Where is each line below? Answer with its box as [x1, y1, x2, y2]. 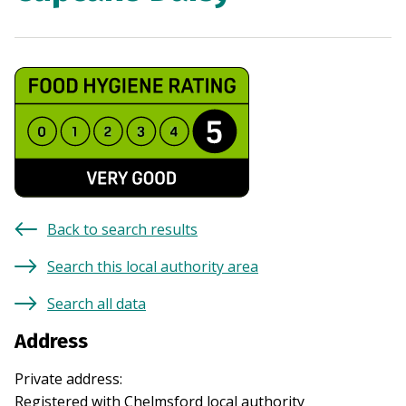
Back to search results [47, 219, 198, 240]
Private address [14, 369, 120, 390]
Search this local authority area [47, 256, 258, 277]
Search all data [47, 294, 146, 314]
